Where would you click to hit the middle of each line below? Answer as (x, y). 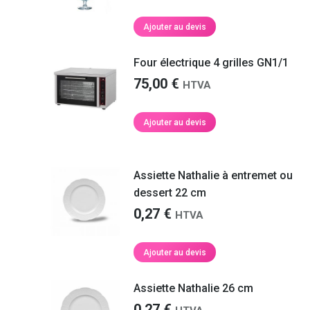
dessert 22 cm (170, 193)
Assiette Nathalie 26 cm (193, 288)
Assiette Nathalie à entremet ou (213, 175)
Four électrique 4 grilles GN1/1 (211, 63)
